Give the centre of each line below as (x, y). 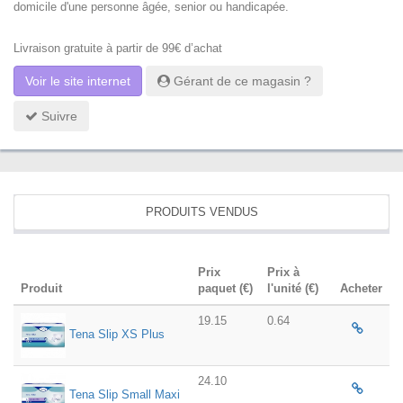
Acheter (361, 289)
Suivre (58, 116)
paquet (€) (225, 289)
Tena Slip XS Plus (117, 335)
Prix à (283, 273)
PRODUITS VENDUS (201, 212)
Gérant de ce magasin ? (241, 81)
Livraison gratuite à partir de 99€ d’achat (118, 49)
